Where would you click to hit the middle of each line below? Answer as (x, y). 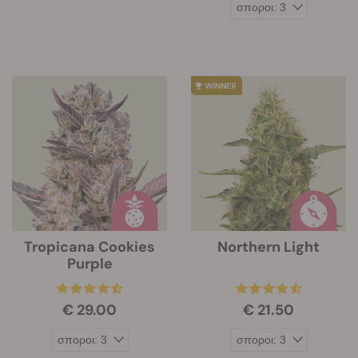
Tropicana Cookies (89, 247)
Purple (89, 264)
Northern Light (268, 247)
